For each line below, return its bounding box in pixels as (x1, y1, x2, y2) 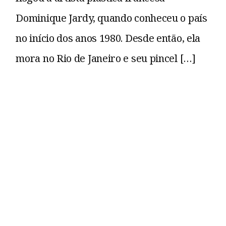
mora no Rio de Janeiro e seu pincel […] (16, 51, 196, 65)
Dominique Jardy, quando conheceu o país (16, 11, 207, 25)
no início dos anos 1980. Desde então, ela (16, 31, 201, 45)
